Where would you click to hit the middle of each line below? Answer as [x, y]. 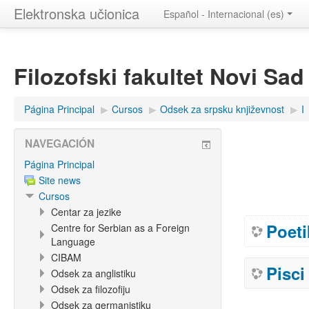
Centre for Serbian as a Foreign [120, 228]
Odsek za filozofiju [91, 289]
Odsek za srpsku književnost [222, 109]
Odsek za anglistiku [93, 273]
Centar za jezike [86, 212]
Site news [60, 180]
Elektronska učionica [77, 13]
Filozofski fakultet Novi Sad [159, 76]
